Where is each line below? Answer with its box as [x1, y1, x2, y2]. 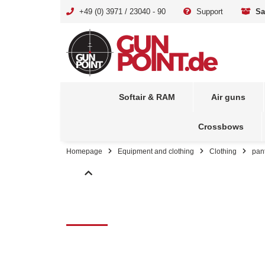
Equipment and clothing [118, 147, 194, 155]
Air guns [211, 92, 245, 102]
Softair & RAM [118, 92, 175, 102]
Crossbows [198, 121, 244, 131]
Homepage [66, 147, 102, 155]
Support [194, 7, 223, 16]
